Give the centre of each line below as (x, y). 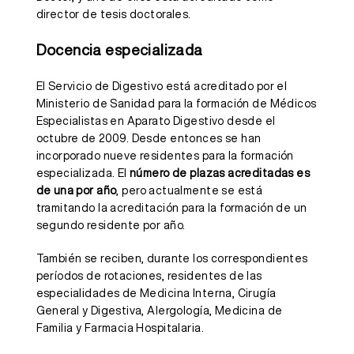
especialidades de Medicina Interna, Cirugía (156, 294)
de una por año (76, 191)
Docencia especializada (119, 50)
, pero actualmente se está (190, 191)
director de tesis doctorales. (113, 15)
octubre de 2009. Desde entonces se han (149, 139)
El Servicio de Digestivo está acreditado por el (162, 87)
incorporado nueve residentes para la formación (165, 156)
